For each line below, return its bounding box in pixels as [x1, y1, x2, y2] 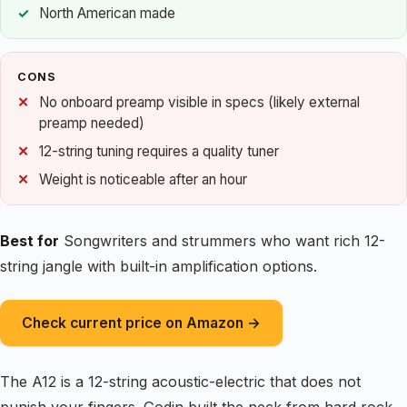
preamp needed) [39, 114, 144, 133]
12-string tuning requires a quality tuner [39, 142, 279, 160]
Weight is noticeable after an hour [39, 170, 247, 188]
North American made [39, 5, 175, 23]
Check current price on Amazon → [22, 313, 261, 332]
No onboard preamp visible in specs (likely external [39, 94, 360, 112]
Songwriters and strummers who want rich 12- [59, 232, 385, 251]
